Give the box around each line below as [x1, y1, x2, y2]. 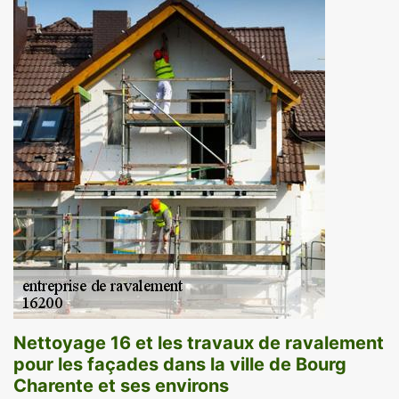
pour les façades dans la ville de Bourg [13, 354, 346, 376]
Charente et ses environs [13, 375, 229, 397]
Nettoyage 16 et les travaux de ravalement [13, 332, 384, 354]
